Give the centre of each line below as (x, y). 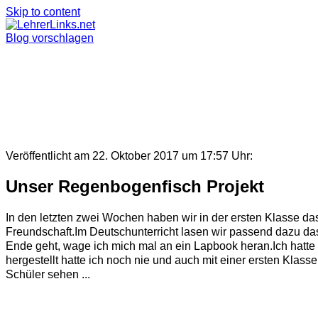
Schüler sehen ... (48, 274)
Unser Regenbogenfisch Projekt (135, 186)
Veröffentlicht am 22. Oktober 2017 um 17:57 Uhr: (129, 156)
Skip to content (43, 12)
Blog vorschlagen (50, 38)
